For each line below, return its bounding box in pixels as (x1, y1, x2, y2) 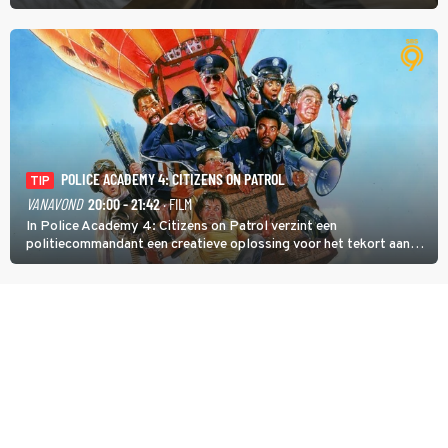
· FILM (160, 193, 192, 213)
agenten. (26, 253, 79, 271)
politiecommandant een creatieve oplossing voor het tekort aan (26, 235, 410, 253)
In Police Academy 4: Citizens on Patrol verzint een (26, 217, 337, 235)
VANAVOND (26, 193, 82, 213)
